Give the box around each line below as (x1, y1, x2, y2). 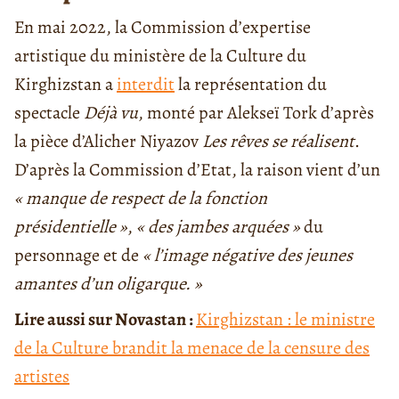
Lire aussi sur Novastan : (14, 307, 196, 332)
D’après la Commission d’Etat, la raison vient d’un (14, 158, 380, 183)
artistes (14, 364, 69, 389)
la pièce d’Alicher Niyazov (14, 129, 202, 154)
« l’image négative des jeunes (142, 243, 353, 268)
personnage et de (14, 243, 142, 268)
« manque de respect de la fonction (14, 186, 267, 211)
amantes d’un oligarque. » (14, 272, 202, 297)
